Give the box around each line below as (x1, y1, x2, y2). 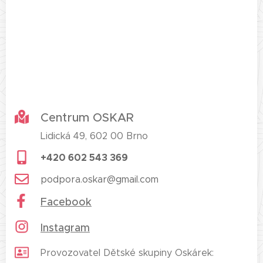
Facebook (41, 195, 92, 208)
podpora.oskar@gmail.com (41, 174, 159, 185)
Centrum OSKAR (41, 110, 134, 125)
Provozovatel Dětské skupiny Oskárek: (41, 247, 214, 258)
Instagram (41, 221, 90, 234)
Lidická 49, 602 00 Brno (41, 130, 148, 141)
